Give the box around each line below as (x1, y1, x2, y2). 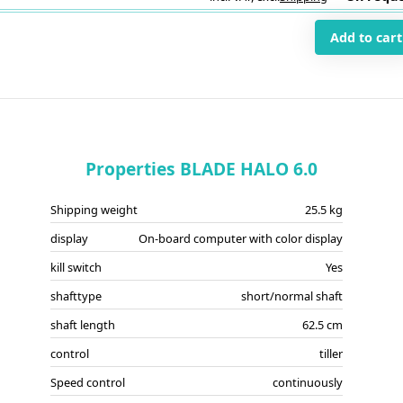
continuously (272, 374, 343, 390)
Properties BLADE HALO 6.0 (85, 157, 318, 181)
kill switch (50, 259, 103, 275)
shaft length (50, 317, 116, 333)
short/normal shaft (240, 288, 343, 304)
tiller (318, 345, 343, 362)
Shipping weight (50, 201, 139, 218)
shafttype (50, 288, 103, 304)
